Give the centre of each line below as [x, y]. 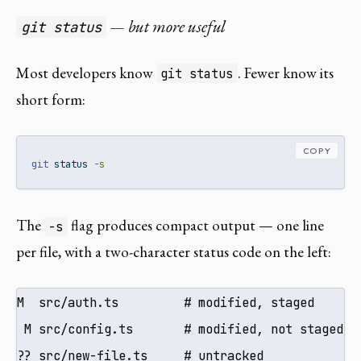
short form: [51, 99]
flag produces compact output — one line [195, 226]
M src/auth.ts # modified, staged [166, 303]
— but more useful [166, 27]
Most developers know [86, 73]
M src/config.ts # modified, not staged [180, 330]
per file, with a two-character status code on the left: [174, 252]
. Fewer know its [285, 73]
